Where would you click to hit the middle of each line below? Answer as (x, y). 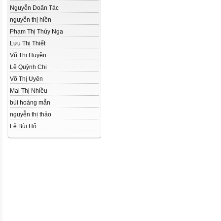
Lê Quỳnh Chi (28, 67)
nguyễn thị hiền (31, 20)
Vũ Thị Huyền (28, 55)
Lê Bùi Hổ (23, 126)
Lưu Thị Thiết (28, 43)
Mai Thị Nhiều (29, 91)
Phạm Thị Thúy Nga (37, 32)
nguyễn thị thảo (31, 114)
